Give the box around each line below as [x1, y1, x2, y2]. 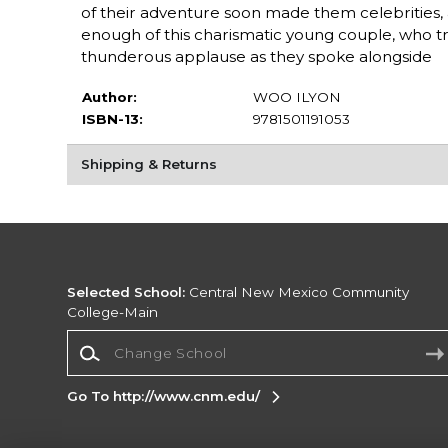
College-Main [67, 304, 159, 321]
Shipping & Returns [80, 156, 217, 173]
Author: [81, 89, 137, 106]
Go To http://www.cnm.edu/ [67, 387, 261, 404]
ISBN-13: [81, 111, 143, 128]
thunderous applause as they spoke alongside [80, 47, 432, 67]
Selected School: [67, 284, 186, 301]
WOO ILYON [252, 89, 341, 106]
